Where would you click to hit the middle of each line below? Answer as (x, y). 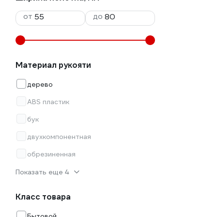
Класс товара (43, 197)
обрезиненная (51, 154)
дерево (40, 84)
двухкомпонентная (59, 137)
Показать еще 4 (42, 172)
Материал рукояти (53, 65)
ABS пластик (48, 102)
